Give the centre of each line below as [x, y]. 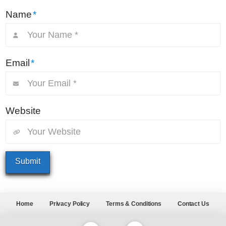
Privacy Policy [70, 204]
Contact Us [193, 204]
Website [23, 111]
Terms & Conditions [134, 204]
